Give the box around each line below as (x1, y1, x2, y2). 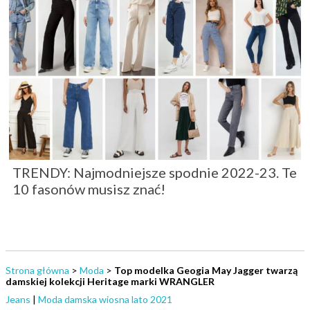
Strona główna (6, 264, 69, 277)
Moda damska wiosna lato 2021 (38, 293, 172, 306)
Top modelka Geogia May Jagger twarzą (114, 264, 298, 277)
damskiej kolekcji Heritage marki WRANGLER (6, 275, 215, 288)
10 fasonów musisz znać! (12, 181, 165, 198)
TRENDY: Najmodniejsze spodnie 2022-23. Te (12, 164, 297, 181)
